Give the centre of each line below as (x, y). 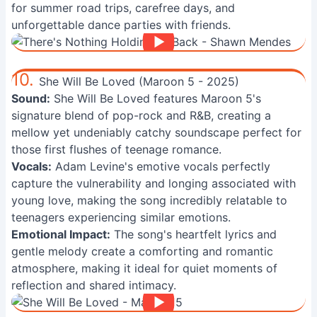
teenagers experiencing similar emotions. (121, 217)
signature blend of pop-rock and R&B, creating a (141, 115)
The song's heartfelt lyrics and (194, 234)
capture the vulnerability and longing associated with (154, 183)
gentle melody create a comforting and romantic (142, 251)
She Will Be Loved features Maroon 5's (156, 98)
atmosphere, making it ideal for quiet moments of (144, 268)
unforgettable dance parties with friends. (121, 25)
